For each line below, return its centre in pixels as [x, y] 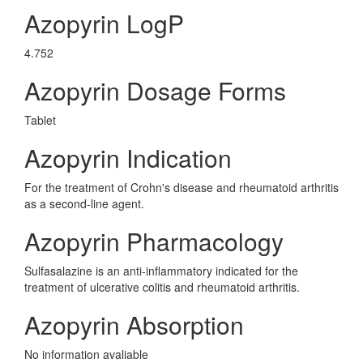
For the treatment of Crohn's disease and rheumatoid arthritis [181, 187]
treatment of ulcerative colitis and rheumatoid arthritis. [162, 287]
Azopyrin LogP [104, 23]
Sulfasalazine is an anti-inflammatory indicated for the [161, 271]
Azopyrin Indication [128, 158]
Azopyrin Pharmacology [154, 241]
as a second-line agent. [84, 203]
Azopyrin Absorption [134, 325]
